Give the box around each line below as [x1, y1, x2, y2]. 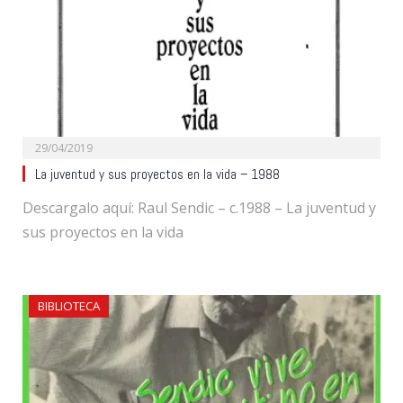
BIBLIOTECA [38, 298, 100, 315]
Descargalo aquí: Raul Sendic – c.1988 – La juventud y [22, 198, 376, 219]
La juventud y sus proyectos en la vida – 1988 [35, 166, 280, 184]
